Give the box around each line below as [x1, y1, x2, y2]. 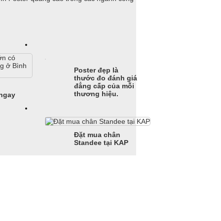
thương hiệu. [74, 90, 119, 98]
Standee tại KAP [74, 139, 129, 147]
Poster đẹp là [74, 66, 119, 74]
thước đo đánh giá [74, 74, 138, 82]
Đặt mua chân [74, 131, 121, 139]
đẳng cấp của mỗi [74, 82, 135, 90]
